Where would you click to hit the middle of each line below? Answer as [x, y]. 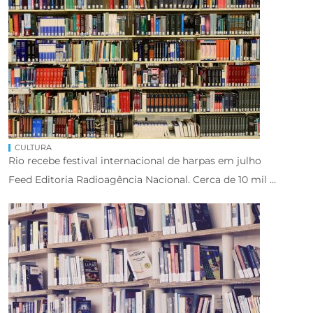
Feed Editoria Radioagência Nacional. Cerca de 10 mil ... [142, 179]
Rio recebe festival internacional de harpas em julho [135, 160]
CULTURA [33, 147]
